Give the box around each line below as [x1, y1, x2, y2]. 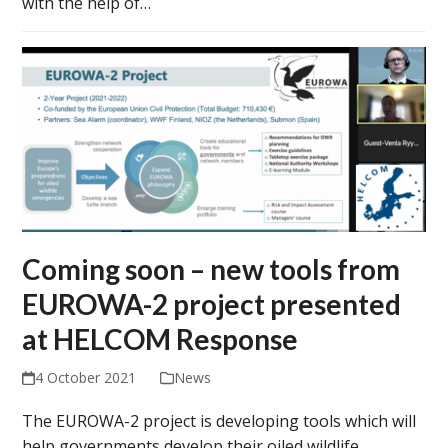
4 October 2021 [34, 368, 136, 388]
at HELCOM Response [22, 322, 299, 357]
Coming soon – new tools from [22, 252, 401, 287]
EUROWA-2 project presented [22, 287, 402, 322]
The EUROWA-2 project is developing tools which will [22, 410, 417, 433]
